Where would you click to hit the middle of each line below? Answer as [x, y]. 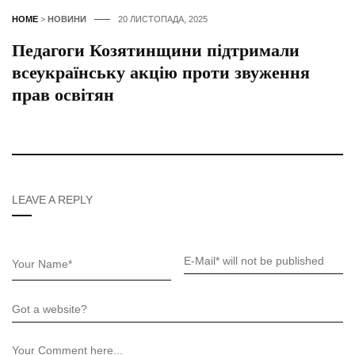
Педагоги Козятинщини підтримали [156, 51]
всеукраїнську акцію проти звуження [161, 73]
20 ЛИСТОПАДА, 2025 [163, 19]
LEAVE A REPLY [52, 200]
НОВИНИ [67, 19]
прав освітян [63, 95]
